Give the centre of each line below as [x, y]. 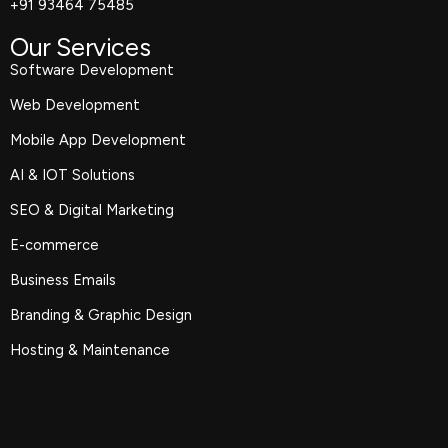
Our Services [80, 47]
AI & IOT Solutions [72, 175]
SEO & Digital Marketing [92, 210]
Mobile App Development [98, 140]
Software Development [92, 70]
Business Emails [63, 280]
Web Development [75, 105]
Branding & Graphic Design [101, 315]
